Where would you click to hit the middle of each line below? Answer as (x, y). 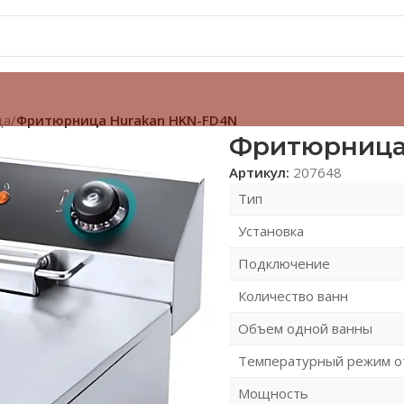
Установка (271, 230)
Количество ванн (293, 295)
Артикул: (261, 172)
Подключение (284, 263)
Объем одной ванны (305, 328)
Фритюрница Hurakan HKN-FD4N (127, 119)
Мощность (273, 393)
